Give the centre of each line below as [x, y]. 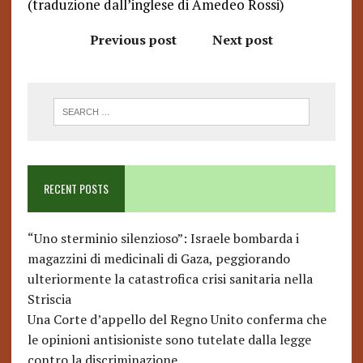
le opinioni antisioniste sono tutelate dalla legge [169, 340]
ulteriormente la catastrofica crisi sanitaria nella [170, 279]
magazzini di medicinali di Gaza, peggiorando [158, 259]
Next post [242, 40]
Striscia [49, 299]
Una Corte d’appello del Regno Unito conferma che [177, 320]
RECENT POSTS [76, 189]
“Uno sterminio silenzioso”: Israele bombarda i [163, 239]
